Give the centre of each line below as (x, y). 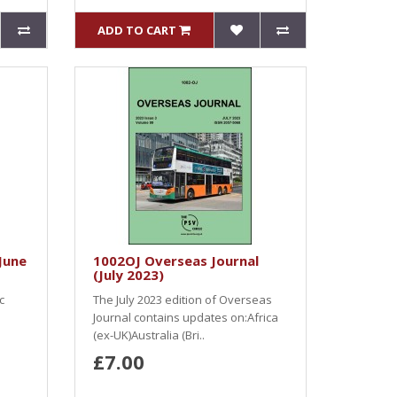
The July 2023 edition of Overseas (182, 300)
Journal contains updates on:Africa (185, 317)
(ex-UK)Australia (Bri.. (148, 335)
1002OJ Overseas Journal (175, 261)
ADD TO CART (137, 30)
